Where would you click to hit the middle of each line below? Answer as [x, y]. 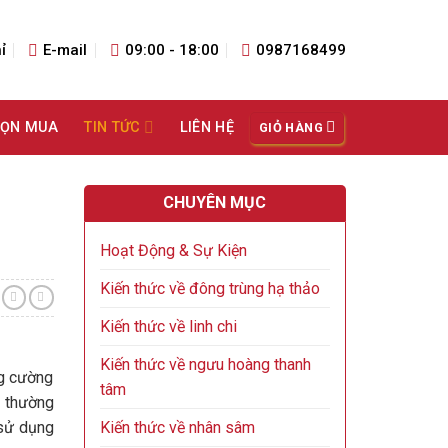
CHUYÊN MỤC [215, 202]
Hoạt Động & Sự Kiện [173, 250]
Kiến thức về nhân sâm [177, 427]
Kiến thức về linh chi [168, 326]
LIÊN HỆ [206, 127]
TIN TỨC [112, 127]
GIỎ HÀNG [291, 127]
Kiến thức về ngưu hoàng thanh [205, 364]
